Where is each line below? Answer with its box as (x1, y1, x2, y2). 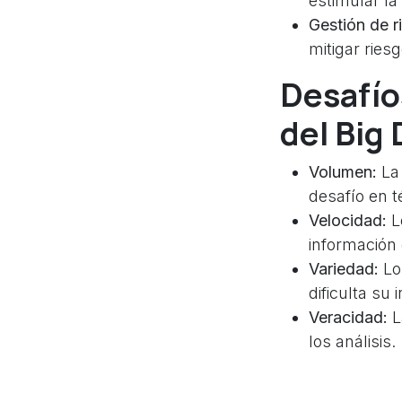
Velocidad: (309, 211, 387, 231)
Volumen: (309, 162, 377, 182)
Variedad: (309, 259, 379, 279)
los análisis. (309, 332, 396, 352)
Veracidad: (309, 308, 388, 328)
